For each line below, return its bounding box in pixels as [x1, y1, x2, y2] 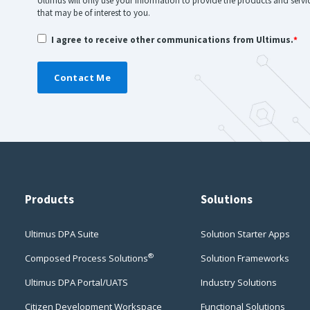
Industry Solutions [201, 275, 277, 289]
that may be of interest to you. [37, 6, 151, 19]
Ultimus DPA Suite [25, 227, 99, 240]
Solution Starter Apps [201, 227, 290, 240]
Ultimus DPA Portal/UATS [25, 275, 128, 289]
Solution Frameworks [201, 251, 289, 264]
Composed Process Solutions [25, 251, 148, 264]
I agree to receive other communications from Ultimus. [51, 33, 294, 46]
